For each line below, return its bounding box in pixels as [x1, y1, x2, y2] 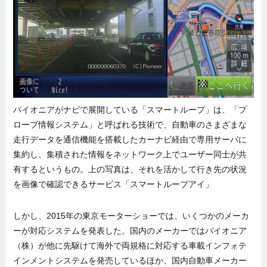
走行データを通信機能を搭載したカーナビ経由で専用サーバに [13, 134, 247, 144]
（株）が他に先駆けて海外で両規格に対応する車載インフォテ [13, 240, 247, 250]
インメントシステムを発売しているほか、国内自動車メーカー [13, 255, 247, 265]
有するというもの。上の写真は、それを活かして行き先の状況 [13, 164, 247, 174]
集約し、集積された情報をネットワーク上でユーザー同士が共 [13, 149, 247, 159]
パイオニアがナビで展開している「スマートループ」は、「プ [13, 104, 247, 114]
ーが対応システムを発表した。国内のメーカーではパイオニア [13, 225, 247, 235]
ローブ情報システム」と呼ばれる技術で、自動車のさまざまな [13, 119, 247, 129]
